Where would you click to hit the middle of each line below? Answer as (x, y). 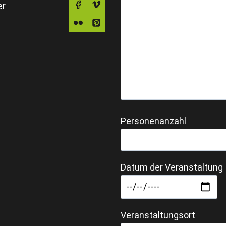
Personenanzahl (153, 121)
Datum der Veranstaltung (172, 167)
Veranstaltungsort (158, 215)
